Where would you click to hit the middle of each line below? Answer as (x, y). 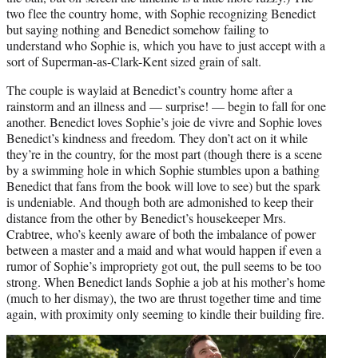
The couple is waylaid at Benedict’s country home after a (149, 89)
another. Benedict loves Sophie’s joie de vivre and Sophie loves (164, 121)
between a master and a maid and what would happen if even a (164, 249)
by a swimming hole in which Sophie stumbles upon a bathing (163, 169)
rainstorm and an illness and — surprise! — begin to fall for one (166, 105)
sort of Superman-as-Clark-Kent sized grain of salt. (134, 61)
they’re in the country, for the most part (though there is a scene (164, 153)
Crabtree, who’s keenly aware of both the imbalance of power (161, 233)
